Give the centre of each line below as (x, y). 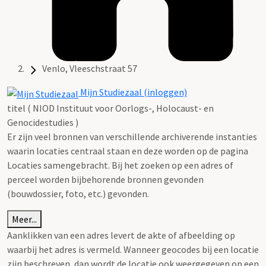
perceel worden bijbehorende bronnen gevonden (105, 179)
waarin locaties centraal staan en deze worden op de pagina (128, 151)
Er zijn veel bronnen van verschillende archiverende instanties (132, 136)
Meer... (24, 219)
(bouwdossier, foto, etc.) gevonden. (79, 193)
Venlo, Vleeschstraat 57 (90, 69)
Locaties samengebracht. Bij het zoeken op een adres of (120, 165)
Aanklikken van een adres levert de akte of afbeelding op (121, 235)
